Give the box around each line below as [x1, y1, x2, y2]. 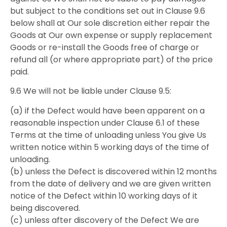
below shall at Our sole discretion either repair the [10, 17, 210, 29]
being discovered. [10, 202, 80, 214]
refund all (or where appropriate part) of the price [10, 53, 213, 65]
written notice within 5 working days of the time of [10, 141, 209, 153]
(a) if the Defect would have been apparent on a [10, 104, 205, 117]
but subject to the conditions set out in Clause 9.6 [10, 5, 205, 17]
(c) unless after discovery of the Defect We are [10, 214, 199, 226]
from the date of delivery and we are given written [10, 177, 211, 190]
